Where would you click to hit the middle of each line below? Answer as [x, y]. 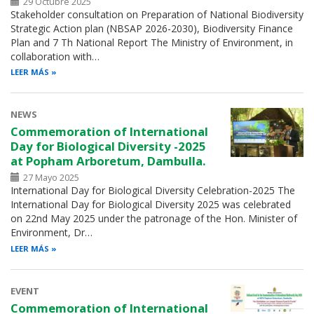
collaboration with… [55, 56]
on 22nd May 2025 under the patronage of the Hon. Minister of [154, 219]
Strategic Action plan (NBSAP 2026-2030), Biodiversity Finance [152, 28]
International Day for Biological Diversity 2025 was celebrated [151, 205]
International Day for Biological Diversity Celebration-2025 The [153, 191]
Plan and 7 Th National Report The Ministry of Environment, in [152, 42]
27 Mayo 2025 [51, 178]
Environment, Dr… [52, 233]
